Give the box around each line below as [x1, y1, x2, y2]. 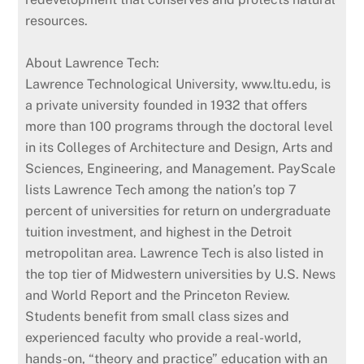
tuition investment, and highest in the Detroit [25, 223, 292, 240]
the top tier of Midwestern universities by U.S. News [25, 266, 336, 282]
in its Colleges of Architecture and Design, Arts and [25, 139, 334, 155]
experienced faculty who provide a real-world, [25, 329, 302, 345]
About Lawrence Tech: [25, 54, 160, 71]
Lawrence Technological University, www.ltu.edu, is [25, 76, 331, 92]
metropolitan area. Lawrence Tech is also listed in [25, 245, 324, 261]
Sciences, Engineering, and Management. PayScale [25, 160, 336, 176]
